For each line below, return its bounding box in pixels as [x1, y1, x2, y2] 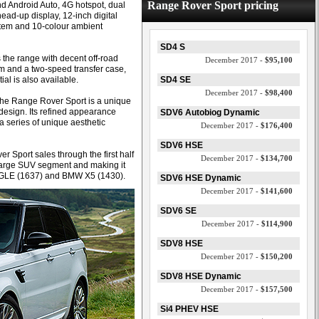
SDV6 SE [160, 206, 197, 216]
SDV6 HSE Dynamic [160, 173, 241, 183]
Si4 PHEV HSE [160, 304, 219, 314]
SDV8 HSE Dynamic [160, 271, 241, 281]
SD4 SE [160, 75, 191, 85]
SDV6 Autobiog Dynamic [160, 108, 260, 117]
